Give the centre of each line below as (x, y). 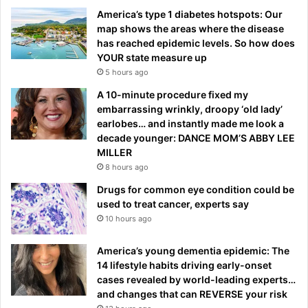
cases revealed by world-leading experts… (196, 279)
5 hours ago (127, 72)
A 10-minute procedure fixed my (173, 94)
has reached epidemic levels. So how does (196, 43)
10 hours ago (129, 218)
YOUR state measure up (152, 57)
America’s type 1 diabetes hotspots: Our (190, 14)
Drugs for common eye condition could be (196, 189)
